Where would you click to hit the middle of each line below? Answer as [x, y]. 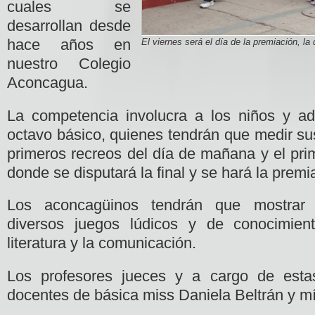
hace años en [69, 45]
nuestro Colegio [69, 64]
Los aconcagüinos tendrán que [124, 205]
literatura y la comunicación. [102, 243]
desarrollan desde [69, 26]
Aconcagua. [47, 83]
